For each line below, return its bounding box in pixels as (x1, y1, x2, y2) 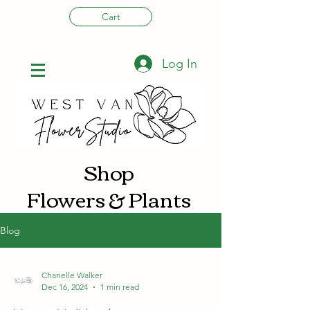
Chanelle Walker (42, 270, 102, 280)
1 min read (100, 282, 139, 292)
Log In (162, 55, 198, 71)
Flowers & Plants (26, 179, 191, 217)
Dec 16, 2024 (42, 282, 88, 292)
